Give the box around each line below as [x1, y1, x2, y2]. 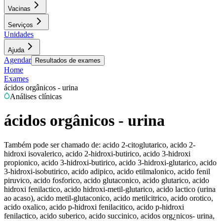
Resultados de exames [35, 57, 101, 64]
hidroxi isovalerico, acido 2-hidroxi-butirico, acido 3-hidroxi [4, 149, 190, 158]
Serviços [8, 21, 33, 29]
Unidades [4, 30, 34, 38]
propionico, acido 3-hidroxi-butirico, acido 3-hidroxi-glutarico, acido [4, 158, 217, 167]
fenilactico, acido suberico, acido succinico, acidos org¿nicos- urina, [4, 211, 215, 220]
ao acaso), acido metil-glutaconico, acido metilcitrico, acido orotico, [4, 193, 213, 202]
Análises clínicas [10, 92, 62, 101]
